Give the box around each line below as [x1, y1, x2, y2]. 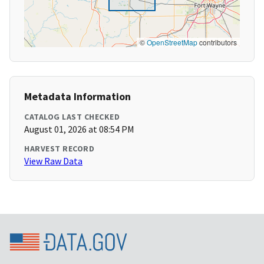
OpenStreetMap [147, 37, 197, 48]
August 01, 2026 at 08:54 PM [24, 123, 134, 136]
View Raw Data [24, 155, 82, 167]
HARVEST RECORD [24, 143, 94, 154]
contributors [197, 37, 237, 48]
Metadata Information [24, 90, 131, 104]
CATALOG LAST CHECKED [24, 111, 120, 123]
